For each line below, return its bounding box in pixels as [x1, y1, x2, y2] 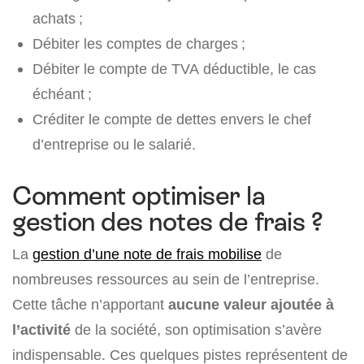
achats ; [32, 10, 83, 28]
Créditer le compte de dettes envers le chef [32, 110, 311, 128]
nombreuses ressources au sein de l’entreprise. [12, 271, 319, 288]
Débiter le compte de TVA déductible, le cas [32, 60, 316, 78]
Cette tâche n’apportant [12, 296, 168, 314]
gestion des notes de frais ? [12, 207, 323, 237]
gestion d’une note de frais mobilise [32, 245, 262, 263]
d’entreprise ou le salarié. [32, 136, 196, 154]
